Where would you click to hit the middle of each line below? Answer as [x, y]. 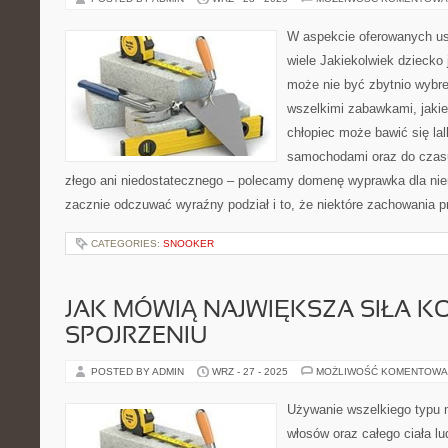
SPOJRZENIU [136, 337]
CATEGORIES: [127, 243]
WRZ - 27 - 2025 [250, 371]
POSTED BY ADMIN [139, 371]
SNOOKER [188, 243]
